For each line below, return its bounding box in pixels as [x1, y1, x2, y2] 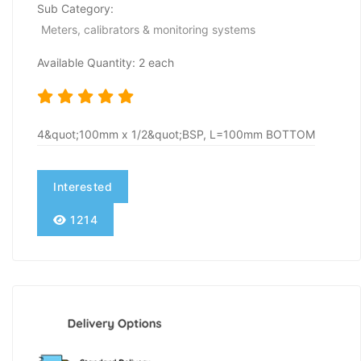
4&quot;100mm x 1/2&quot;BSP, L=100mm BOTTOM [37, 127, 315, 142]
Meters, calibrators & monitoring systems [41, 23, 255, 37]
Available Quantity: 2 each [37, 56, 174, 70]
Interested [53, 180, 112, 194]
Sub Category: [37, 2, 114, 16]
